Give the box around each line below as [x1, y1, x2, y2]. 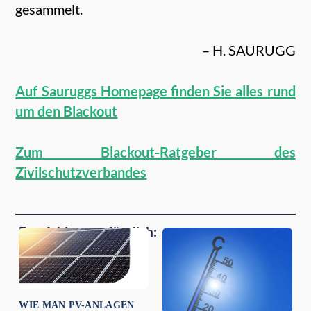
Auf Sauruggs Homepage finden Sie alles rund [15, 82, 296, 99]
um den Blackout [15, 102, 118, 119]
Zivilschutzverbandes [15, 163, 147, 180]
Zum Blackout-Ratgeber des [15, 143, 296, 160]
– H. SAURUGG [201, 41, 296, 58]
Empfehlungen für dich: [19, 223, 158, 239]
